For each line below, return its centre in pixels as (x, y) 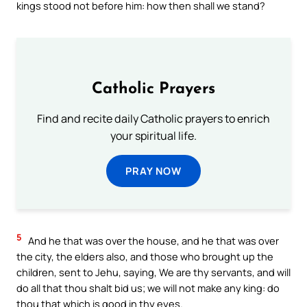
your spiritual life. (153, 136)
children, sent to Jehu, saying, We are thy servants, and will (153, 272)
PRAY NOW (153, 171)
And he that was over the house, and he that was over (152, 241)
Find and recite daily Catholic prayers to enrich (153, 119)
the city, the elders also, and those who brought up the (145, 257)
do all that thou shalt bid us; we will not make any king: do (148, 288)
